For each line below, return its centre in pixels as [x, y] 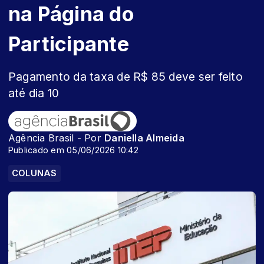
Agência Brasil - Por [57, 138]
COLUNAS [34, 173]
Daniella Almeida [144, 138]
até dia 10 [34, 93]
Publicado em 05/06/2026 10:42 [73, 150]
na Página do [71, 14]
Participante [69, 44]
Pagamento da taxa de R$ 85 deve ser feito [126, 77]
